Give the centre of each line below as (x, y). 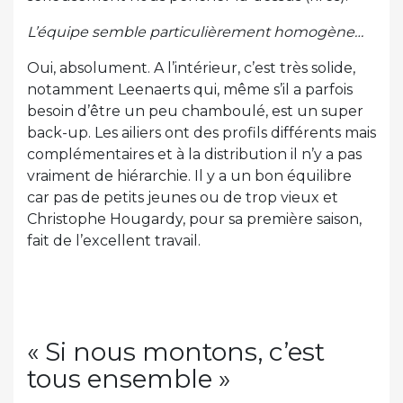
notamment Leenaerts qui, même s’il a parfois (190, 89)
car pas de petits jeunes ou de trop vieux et (183, 197)
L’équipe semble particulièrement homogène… (195, 31)
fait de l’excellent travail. (114, 240)
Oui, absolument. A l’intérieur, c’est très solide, (191, 67)
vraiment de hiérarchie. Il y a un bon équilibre (189, 175)
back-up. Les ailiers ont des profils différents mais (201, 132)
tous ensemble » (129, 378)
